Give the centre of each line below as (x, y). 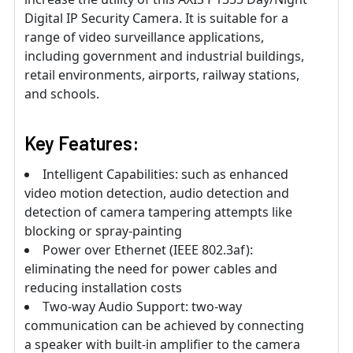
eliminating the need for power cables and (151, 269)
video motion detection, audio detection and (157, 193)
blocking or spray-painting (103, 231)
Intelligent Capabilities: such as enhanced (165, 175)
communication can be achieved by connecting (164, 326)
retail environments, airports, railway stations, (162, 75)
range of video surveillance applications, (144, 37)
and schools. (62, 94)
